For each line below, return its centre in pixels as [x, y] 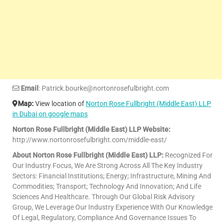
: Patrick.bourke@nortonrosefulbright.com [104, 88]
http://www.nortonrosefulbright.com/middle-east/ [90, 139]
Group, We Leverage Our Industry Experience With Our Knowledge [112, 207]
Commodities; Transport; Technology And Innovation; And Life [107, 186]
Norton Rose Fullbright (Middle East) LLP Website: [91, 129]
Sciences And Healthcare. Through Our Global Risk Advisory [104, 196]
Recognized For [188, 155]
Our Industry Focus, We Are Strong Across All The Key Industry [108, 165]
